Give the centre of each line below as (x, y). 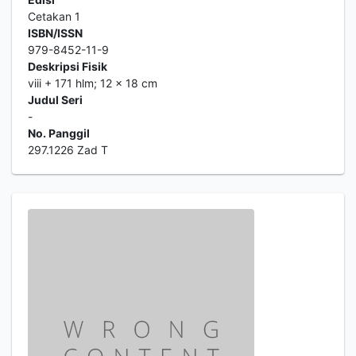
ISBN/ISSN (55, 33)
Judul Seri (55, 100)
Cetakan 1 (54, 16)
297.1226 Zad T (68, 150)
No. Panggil (59, 133)
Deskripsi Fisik (68, 66)
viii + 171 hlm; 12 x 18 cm (93, 83)
